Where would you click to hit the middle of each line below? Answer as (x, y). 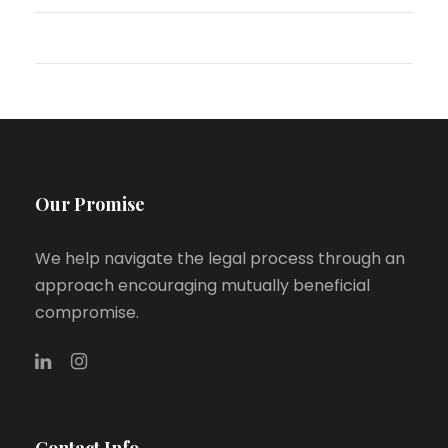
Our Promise (90, 203)
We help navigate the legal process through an (220, 258)
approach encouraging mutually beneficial (202, 285)
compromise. (87, 312)
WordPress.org (112, 37)
